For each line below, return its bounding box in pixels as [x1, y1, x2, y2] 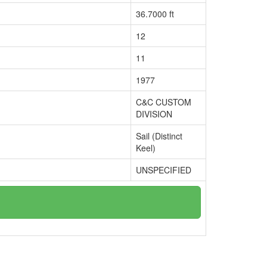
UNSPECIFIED [136, 164, 191, 176]
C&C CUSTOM [136, 96, 191, 108]
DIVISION [136, 108, 172, 120]
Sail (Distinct [136, 130, 182, 142]
